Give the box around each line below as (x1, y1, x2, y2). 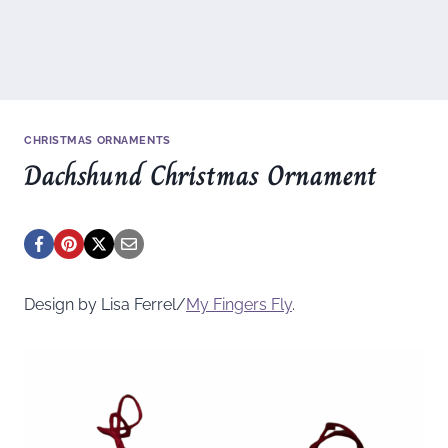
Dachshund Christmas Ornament (24, 153, 377, 197)
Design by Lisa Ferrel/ (24, 294, 186, 314)
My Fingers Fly (186, 294, 292, 314)
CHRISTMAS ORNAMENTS (24, 133, 171, 147)
